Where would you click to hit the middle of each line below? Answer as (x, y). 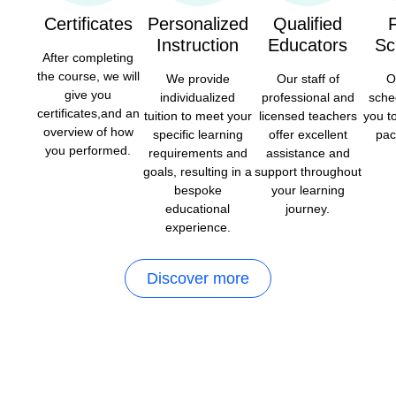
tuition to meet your (198, 116)
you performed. (88, 151)
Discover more (198, 279)
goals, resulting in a (198, 172)
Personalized (198, 24)
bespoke (198, 190)
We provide (198, 79)
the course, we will (88, 76)
